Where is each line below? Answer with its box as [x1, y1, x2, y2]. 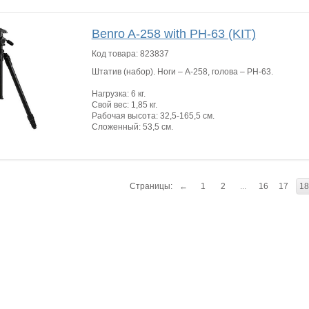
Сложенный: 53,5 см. [91, 121, 173, 132]
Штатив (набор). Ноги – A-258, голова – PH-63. [91, 66, 273, 77]
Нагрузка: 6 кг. [91, 88, 146, 99]
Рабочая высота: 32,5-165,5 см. [91, 110, 215, 121]
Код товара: [91, 48, 140, 59]
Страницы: [130, 181, 172, 191]
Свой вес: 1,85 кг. [91, 99, 157, 110]
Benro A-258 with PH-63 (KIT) [91, 26, 256, 41]
